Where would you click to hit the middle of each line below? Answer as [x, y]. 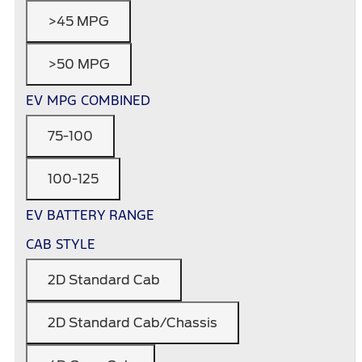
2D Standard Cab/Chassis [133, 323]
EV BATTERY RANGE [90, 215]
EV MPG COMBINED [88, 101]
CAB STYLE [61, 244]
